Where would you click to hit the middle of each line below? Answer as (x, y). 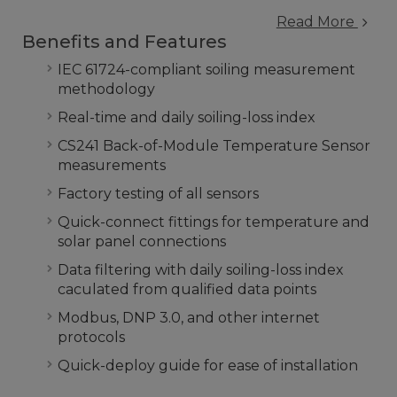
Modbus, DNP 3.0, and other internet (189, 318)
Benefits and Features (125, 42)
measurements (112, 166)
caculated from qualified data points (187, 290)
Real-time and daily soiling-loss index (187, 118)
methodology (106, 90)
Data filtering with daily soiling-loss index (201, 270)
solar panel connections (142, 242)
